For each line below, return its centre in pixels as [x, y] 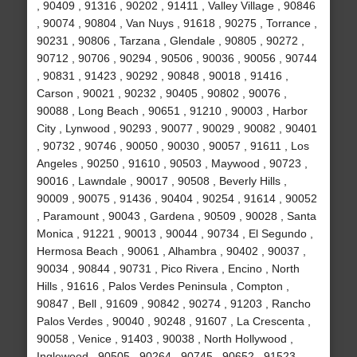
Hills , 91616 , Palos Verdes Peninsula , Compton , [163, 286]
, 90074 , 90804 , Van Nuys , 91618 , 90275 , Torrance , [177, 24]
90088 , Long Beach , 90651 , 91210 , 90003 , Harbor [172, 111]
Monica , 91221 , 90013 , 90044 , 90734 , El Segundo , [175, 234]
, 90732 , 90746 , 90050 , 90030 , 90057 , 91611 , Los [173, 146]
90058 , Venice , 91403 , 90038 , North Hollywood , [165, 339]
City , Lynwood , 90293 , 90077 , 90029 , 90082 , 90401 [177, 129]
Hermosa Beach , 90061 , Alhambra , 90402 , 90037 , [171, 251]
